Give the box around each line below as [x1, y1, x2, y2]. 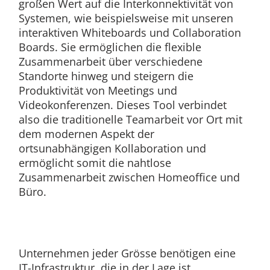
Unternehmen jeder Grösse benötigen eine [18, 245, 236, 260]
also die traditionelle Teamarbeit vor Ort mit [18, 111, 242, 127]
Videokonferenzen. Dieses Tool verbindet [18, 97, 227, 112]
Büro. [18, 184, 46, 199]
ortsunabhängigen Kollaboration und [18, 140, 206, 155]
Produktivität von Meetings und [18, 83, 177, 98]
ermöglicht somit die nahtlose [18, 155, 171, 170]
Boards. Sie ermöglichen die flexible [18, 39, 201, 54]
